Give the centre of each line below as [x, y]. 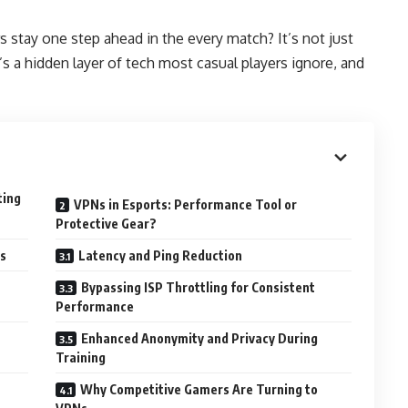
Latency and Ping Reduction [161, 255]
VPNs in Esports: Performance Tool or [186, 204]
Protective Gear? [107, 224]
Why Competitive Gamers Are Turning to [199, 389]
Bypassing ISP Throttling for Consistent [199, 287]
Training [81, 357]
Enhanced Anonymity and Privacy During [200, 338]
